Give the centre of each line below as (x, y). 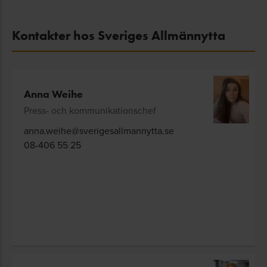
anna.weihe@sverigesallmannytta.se (99, 131)
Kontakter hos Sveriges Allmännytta (119, 36)
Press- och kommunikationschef (90, 111)
